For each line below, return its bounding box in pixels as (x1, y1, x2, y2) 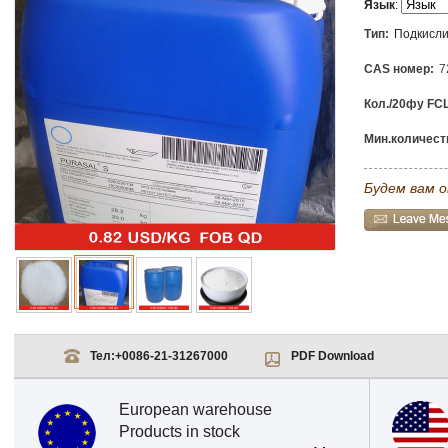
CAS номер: (364, 62, 434, 76)
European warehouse (119, 401, 272, 418)
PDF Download (291, 349, 375, 363)
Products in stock (119, 423, 240, 440)
